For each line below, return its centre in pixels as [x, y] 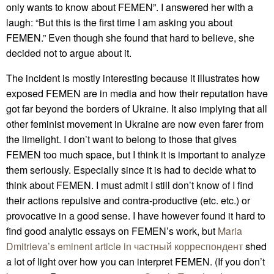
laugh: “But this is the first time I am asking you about [119, 22]
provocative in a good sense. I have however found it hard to [136, 215]
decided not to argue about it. [69, 53]
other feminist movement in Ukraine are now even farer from [135, 124]
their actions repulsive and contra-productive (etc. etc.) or [128, 200]
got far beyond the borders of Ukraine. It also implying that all [137, 108]
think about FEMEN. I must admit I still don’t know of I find [130, 185]
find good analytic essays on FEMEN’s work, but [112, 231]
